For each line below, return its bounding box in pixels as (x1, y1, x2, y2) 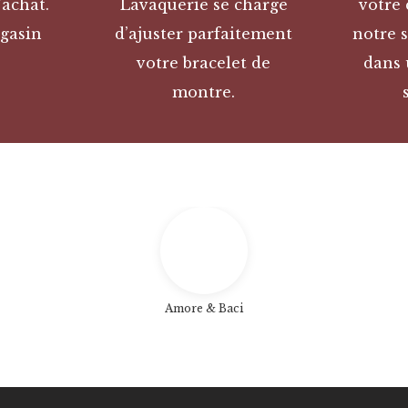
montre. (172, 83, 236, 102)
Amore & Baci (165, 301, 243, 316)
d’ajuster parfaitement (115, 25, 293, 44)
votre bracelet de (137, 54, 271, 73)
